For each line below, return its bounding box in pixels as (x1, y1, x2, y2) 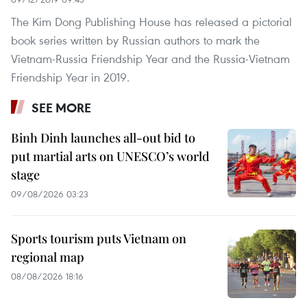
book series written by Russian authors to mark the (11, 32, 260, 49)
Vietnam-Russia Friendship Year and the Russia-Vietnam (11, 51, 290, 67)
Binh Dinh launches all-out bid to (11, 130, 195, 147)
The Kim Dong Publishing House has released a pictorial (11, 14, 292, 30)
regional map (11, 249, 84, 266)
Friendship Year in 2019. (11, 69, 130, 86)
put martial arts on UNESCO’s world (11, 148, 210, 165)
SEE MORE (32, 99, 91, 116)
